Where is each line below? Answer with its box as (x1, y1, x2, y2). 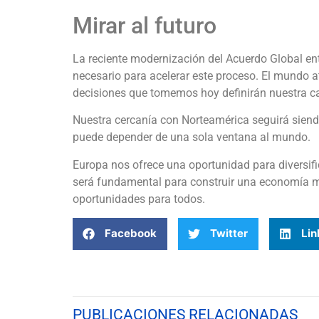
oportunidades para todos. (73, 192, 208, 206)
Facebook (105, 226, 157, 241)
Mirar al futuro (73, 11, 216, 39)
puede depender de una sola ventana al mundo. (73, 130, 310, 145)
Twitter (210, 226, 248, 241)
